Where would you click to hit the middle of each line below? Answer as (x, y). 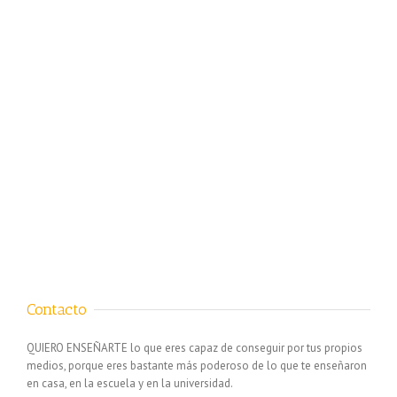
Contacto (57, 309)
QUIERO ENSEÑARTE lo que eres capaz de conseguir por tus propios (195, 348)
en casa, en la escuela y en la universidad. (130, 383)
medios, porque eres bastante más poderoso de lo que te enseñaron (197, 366)
